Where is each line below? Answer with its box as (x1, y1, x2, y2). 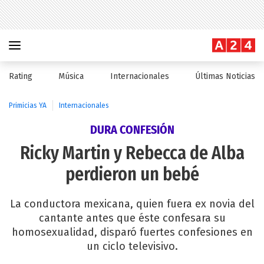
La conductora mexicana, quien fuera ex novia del (9, 197, 255, 210)
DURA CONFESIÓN (90, 123, 174, 137)
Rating (9, 71, 32, 81)
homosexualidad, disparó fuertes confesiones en (11, 226, 253, 239)
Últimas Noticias (194, 71, 255, 81)
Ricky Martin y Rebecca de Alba (19, 143, 245, 164)
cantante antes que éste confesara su (38, 212, 226, 225)
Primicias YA (9, 101, 47, 110)
